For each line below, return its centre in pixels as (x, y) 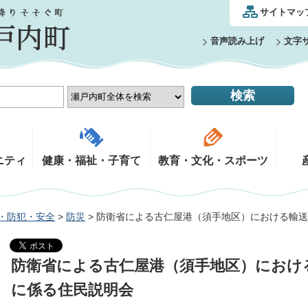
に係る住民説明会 (72, 290)
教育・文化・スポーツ (213, 161)
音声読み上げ (237, 41)
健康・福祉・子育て (91, 161)
